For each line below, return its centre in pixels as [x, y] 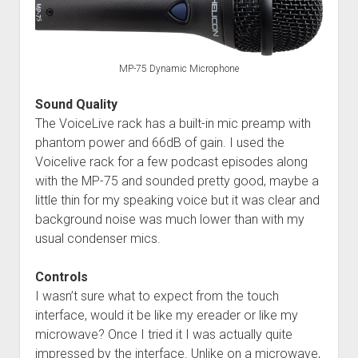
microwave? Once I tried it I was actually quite [163, 334]
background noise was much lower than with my [169, 219]
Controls [61, 276]
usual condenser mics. [97, 238]
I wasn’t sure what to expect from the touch [157, 296]
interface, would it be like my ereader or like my [166, 315]
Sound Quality [76, 104]
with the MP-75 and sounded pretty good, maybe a [177, 181]
